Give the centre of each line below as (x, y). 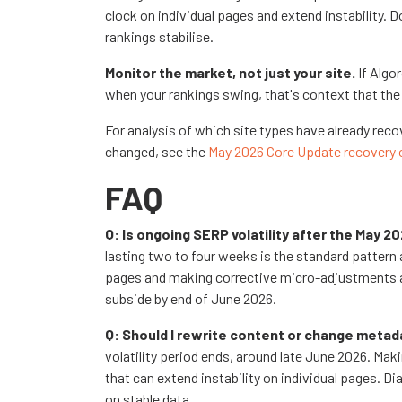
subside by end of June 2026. (191, 298)
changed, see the (157, 151)
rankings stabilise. (159, 36)
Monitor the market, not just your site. (230, 72)
